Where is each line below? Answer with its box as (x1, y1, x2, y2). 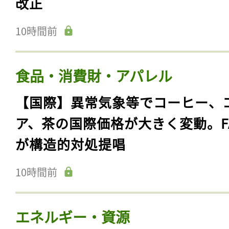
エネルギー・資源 (15, 206, 130, 227)
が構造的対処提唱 (15, 134, 126, 153)
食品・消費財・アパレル (15, 65, 172, 86)
